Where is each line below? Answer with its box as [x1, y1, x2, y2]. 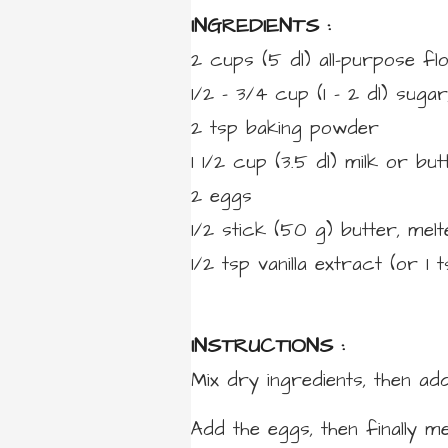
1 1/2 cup [191, 148, 267, 176]
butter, [341, 216, 400, 244]
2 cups [191, 46, 254, 74]
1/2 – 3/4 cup [191, 80, 309, 108]
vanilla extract [258, 250, 382, 278]
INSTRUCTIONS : [191, 330, 344, 360]
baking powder [246, 114, 379, 142]
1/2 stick [191, 216, 266, 244]
